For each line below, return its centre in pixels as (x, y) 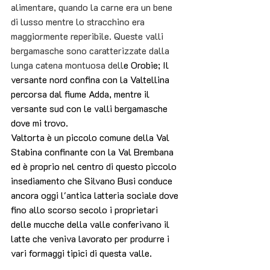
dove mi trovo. (39, 123)
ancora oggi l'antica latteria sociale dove (96, 195)
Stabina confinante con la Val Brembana (93, 152)
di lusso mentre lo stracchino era (79, 22)
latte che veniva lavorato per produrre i (91, 239)
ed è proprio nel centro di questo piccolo (95, 166)
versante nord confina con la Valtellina (91, 80)
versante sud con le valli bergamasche (90, 108)
